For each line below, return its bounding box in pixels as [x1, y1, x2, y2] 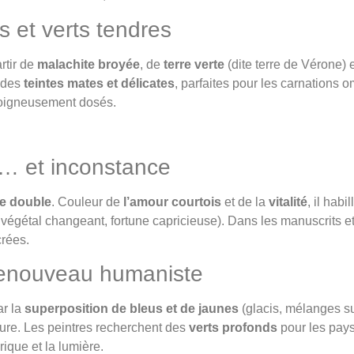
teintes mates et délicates [24, 76, 175, 90]
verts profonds [189, 320, 277, 334]
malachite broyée [37, 57, 140, 71]
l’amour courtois [123, 194, 221, 209]
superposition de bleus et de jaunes [24, 301, 239, 315]
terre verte [164, 57, 224, 71]
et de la [221, 194, 269, 209]
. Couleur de [51, 194, 123, 209]
